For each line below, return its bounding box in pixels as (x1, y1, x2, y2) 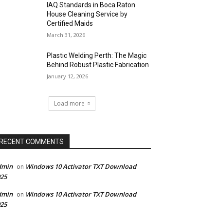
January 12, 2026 (47, 73, 89, 80)
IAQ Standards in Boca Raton (47, 1, 136, 9)
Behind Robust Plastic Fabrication (47, 61, 149, 69)
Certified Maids (47, 19, 93, 27)
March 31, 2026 (47, 31, 86, 38)
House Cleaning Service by (47, 10, 128, 18)
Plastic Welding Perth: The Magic (47, 52, 147, 59)
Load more (54, 99, 85, 108)
